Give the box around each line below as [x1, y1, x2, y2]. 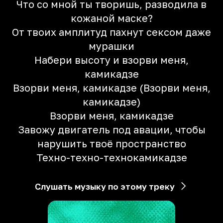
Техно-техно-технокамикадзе [36, 151, 187, 163]
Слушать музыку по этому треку [34, 181, 175, 192]
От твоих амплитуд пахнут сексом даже [12, 26, 211, 38]
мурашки [89, 40, 134, 52]
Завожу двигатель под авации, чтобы [17, 123, 206, 135]
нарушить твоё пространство [37, 137, 186, 149]
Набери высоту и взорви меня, [34, 54, 189, 66]
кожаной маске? [70, 12, 153, 24]
